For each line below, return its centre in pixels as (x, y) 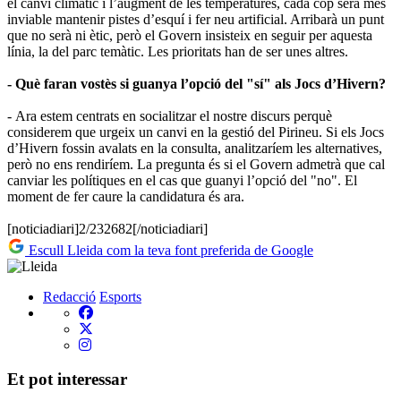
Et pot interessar (67, 380)
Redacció (69, 296)
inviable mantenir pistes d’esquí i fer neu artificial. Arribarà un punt (196, 19)
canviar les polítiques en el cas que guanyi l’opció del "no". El (182, 180)
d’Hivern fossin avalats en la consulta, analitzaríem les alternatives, (195, 148)
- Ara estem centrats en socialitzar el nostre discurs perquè (170, 115)
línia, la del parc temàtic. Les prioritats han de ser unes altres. (178, 51)
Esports (120, 296)
